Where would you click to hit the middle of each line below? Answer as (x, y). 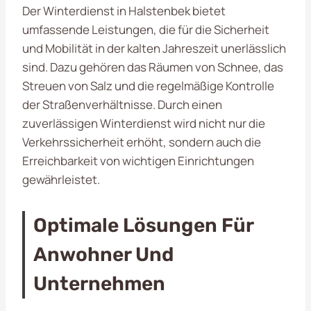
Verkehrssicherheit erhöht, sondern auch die (142, 142)
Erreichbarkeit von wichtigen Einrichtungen (138, 160)
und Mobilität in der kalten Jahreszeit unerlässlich (154, 48)
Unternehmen (99, 283)
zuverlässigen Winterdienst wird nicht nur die (144, 123)
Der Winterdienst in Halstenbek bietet (124, 10)
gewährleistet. (61, 179)
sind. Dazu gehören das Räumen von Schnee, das (153, 67)
